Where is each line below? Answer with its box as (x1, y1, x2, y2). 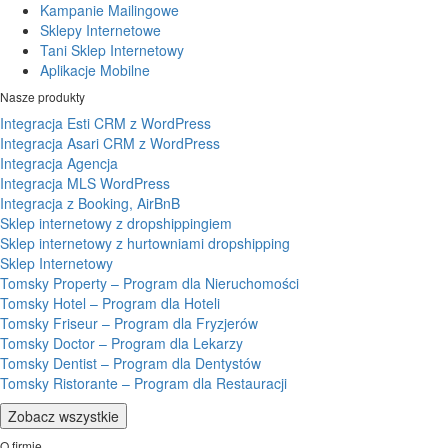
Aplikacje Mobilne (40, 60, 150, 81)
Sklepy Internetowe (40, 20, 161, 41)
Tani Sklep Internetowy (40, 40, 184, 61)
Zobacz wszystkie (8, 406, 119, 427)
